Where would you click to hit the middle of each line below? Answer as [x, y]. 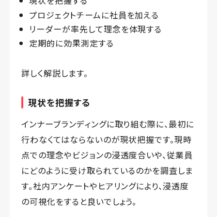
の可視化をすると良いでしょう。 [79, 201]
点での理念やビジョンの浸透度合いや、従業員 [107, 155]
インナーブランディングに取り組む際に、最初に [108, 124]
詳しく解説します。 [55, 73]
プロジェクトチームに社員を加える [94, 15]
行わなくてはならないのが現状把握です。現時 [107, 139]
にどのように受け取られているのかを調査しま [108, 170]
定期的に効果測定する [71, 43]
